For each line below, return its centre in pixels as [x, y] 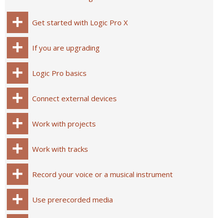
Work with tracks [60, 149]
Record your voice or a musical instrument [102, 174]
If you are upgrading [66, 48]
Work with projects [64, 124]
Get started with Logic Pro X [80, 22]
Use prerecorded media [73, 200]
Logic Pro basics [59, 73]
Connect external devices [74, 98]
